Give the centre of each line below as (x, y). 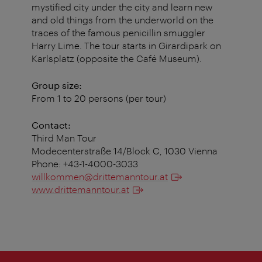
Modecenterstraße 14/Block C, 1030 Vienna (125, 151)
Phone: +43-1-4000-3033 (85, 164)
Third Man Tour (64, 138)
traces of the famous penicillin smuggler (118, 33)
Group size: (57, 85)
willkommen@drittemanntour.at (100, 177)
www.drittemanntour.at (80, 189)
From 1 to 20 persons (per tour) (99, 98)
